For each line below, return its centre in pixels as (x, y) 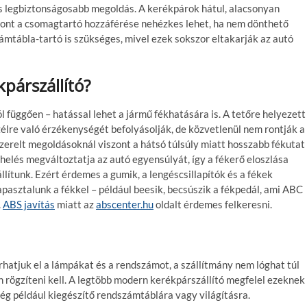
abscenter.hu (125, 204)
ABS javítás (29, 204)
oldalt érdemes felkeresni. (213, 204)
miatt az (75, 204)
